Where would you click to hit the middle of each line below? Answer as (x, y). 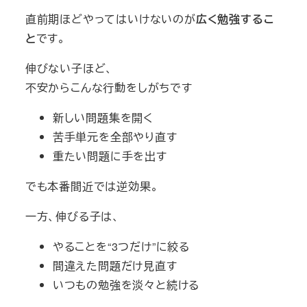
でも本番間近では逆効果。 (92, 186)
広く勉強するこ (235, 19)
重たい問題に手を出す (110, 156)
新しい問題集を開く (103, 117)
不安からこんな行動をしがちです (109, 87)
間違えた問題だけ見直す (115, 265)
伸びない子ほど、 (69, 68)
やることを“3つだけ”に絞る (121, 246)
